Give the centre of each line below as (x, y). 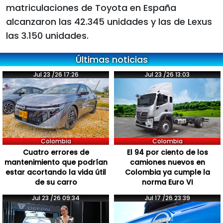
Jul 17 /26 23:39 (167, 198)
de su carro (56, 182)
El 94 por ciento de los (167, 153)
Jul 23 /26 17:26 (56, 74)
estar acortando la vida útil (56, 172)
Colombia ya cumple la (167, 172)
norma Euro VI (167, 182)
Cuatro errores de (56, 153)
